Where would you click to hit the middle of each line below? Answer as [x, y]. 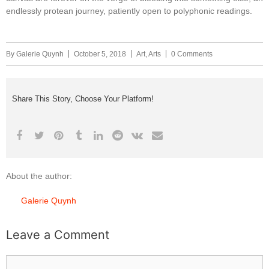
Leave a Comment [58, 234]
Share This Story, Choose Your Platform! [83, 98]
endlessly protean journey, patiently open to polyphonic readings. [129, 11]
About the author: [39, 176]
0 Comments [192, 54]
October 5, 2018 [100, 54]
